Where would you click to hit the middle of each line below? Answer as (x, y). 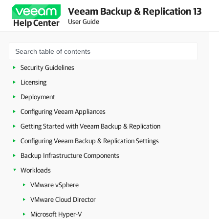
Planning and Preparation (56, 53)
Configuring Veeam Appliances (63, 111)
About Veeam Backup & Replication (70, 38)
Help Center (36, 23)
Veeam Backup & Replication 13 (135, 11)
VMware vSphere (55, 185)
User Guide (84, 21)
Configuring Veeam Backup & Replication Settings (90, 141)
